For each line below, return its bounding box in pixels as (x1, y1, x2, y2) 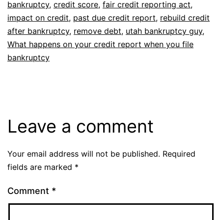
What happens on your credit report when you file (7, 39, 193, 49)
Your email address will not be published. (7, 148, 160, 159)
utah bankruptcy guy (126, 26, 202, 36)
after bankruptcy (7, 26, 69, 36)
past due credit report (73, 12, 156, 23)
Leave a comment (7, 115, 154, 137)
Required (163, 148, 195, 159)
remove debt (74, 26, 121, 36)
